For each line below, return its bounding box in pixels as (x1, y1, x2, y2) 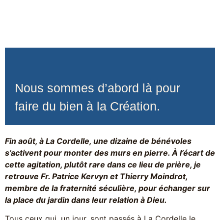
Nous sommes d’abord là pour (15, 81, 180, 95)
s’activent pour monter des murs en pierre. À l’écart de (5, 148, 215, 158)
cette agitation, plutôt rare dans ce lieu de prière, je (5, 160, 201, 169)
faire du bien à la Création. (15, 99, 160, 113)
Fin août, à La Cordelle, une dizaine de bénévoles (5, 136, 192, 146)
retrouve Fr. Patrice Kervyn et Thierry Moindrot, (5, 171, 188, 181)
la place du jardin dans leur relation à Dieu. (5, 195, 167, 205)
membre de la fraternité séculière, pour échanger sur (5, 183, 210, 193)
